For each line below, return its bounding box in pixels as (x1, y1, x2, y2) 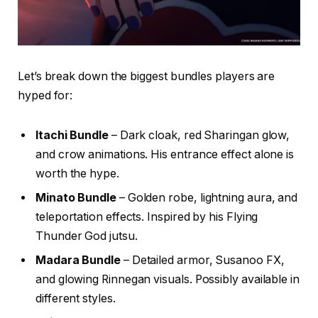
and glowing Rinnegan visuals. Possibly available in (35, 272, 300, 286)
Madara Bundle (35, 253, 121, 267)
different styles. (35, 291, 116, 305)
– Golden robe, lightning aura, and (116, 190, 298, 204)
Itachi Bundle (35, 128, 109, 142)
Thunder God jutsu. (35, 229, 138, 243)
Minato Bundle (35, 190, 116, 204)
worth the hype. (35, 166, 119, 180)
